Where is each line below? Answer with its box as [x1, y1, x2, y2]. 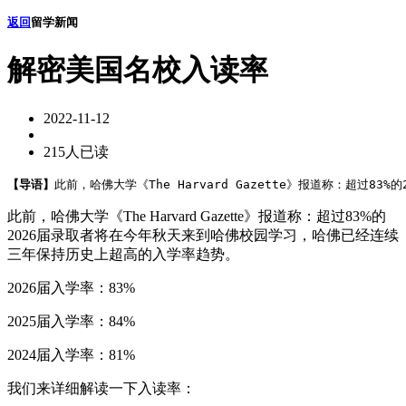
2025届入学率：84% [7, 313, 135, 329]
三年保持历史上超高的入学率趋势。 [7, 246, 239, 262]
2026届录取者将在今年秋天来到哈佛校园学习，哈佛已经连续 [7, 227, 399, 243]
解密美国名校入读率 [7, 53, 268, 87]
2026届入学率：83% [7, 279, 135, 295]
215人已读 [43, 143, 109, 159]
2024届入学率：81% [7, 346, 135, 362]
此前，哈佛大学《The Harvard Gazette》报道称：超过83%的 [7, 208, 386, 224]
